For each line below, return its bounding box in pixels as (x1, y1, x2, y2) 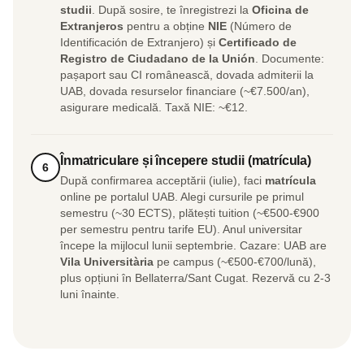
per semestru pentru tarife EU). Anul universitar (60, 223, 302, 236)
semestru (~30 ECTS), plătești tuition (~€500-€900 (60, 207, 319, 220)
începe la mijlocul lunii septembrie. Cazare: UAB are (60, 240, 327, 253)
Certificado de (219, 37, 297, 50)
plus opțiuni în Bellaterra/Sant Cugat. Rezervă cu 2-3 (60, 272, 331, 285)
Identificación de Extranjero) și (60, 37, 219, 50)
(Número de (227, 20, 292, 33)
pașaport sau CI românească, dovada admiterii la (60, 69, 314, 82)
